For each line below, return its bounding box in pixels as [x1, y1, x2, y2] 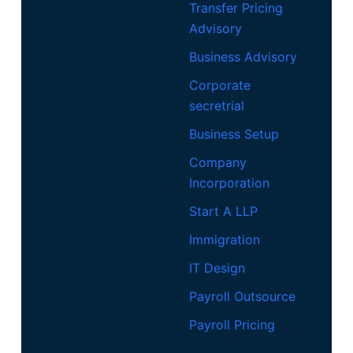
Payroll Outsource [188, 288, 295, 304]
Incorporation [188, 174, 269, 191]
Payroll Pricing [188, 316, 275, 333]
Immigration [188, 231, 260, 247]
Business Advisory [188, 48, 297, 65]
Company [188, 154, 247, 170]
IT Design [188, 259, 245, 276]
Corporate [188, 76, 251, 93]
